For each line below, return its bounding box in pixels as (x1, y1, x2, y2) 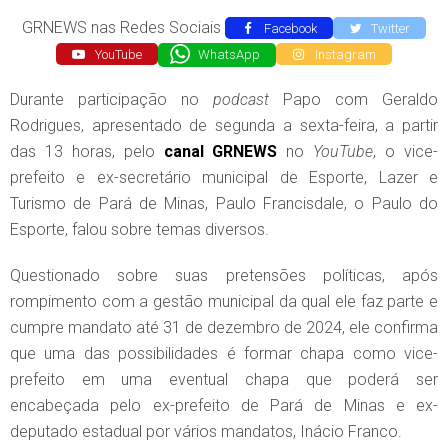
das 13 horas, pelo (10, 142, 164, 162)
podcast (213, 90, 269, 110)
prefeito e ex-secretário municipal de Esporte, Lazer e (10, 168, 438, 188)
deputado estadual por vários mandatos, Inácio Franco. (10, 422, 402, 442)
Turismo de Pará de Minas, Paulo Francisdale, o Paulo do (10, 194, 438, 214)
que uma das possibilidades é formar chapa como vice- (10, 344, 438, 364)
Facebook (260, 20, 317, 36)
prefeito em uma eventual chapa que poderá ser (10, 370, 438, 390)
